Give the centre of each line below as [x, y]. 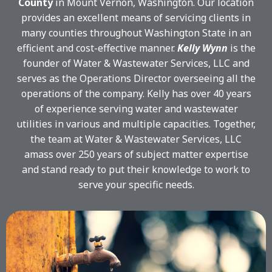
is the [241, 48]
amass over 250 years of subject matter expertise [136, 155]
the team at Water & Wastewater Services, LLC [136, 139]
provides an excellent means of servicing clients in [136, 18]
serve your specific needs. [136, 185]
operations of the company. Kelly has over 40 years [136, 94]
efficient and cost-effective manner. [97, 48]
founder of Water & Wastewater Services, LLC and [136, 63]
